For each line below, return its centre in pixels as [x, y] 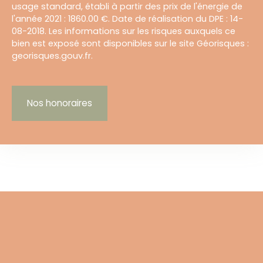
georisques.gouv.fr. [52, 56]
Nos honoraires [60, 103]
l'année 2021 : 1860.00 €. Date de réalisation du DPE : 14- [127, 19]
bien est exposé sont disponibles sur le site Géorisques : [130, 44]
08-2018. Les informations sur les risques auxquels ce [124, 31]
